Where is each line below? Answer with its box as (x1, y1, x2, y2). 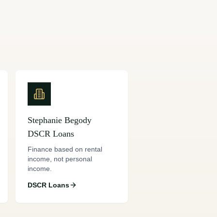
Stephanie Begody (28, 115, 92, 125)
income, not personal (28, 155, 92, 163)
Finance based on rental (28, 145, 102, 153)
